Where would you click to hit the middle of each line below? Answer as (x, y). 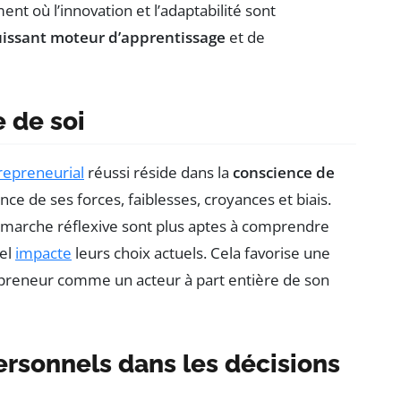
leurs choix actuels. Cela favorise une (201, 253)
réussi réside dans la (158, 173)
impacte (43, 253)
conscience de (284, 173)
